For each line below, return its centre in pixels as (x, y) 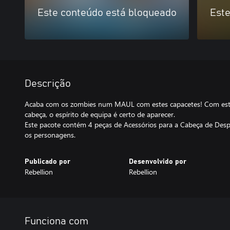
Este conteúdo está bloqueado (107, 13)
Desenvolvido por (157, 162)
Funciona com (56, 221)
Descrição (48, 84)
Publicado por (47, 162)
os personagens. (50, 135)
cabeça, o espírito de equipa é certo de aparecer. (100, 114)
